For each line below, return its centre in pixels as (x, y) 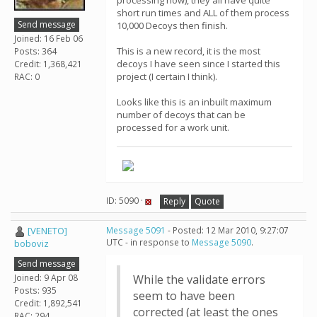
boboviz (31, 244)
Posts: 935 (35, 290)
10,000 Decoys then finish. (172, 25)
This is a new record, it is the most (189, 51)
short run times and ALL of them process (203, 13)
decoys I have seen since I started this (198, 64)
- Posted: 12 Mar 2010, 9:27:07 (227, 230)
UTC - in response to (149, 242)
